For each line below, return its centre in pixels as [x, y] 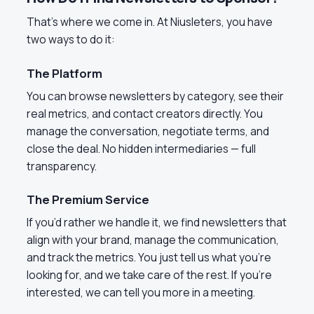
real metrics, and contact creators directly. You [145, 113]
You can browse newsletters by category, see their [155, 96]
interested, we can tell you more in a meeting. [141, 293]
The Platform [64, 73]
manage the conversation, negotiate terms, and [148, 131]
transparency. [62, 166]
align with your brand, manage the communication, [153, 240]
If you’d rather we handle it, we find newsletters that [157, 223]
